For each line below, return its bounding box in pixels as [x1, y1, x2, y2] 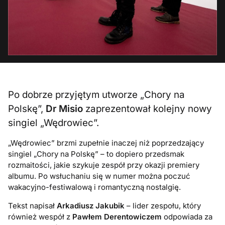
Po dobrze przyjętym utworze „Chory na [8, 89, 185, 101]
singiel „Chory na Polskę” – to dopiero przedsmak [8, 149, 185, 159]
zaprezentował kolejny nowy [83, 103, 212, 115]
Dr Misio [46, 103, 83, 115]
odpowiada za [162, 212, 213, 222]
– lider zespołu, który [125, 201, 201, 211]
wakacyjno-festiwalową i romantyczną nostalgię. [8, 182, 181, 192]
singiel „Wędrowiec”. [8, 117, 99, 129]
